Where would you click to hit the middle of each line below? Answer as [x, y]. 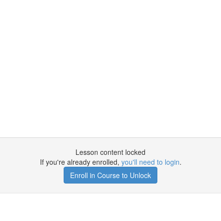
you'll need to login [150, 162]
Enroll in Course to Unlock [110, 175]
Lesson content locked [110, 152]
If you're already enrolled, [80, 162]
